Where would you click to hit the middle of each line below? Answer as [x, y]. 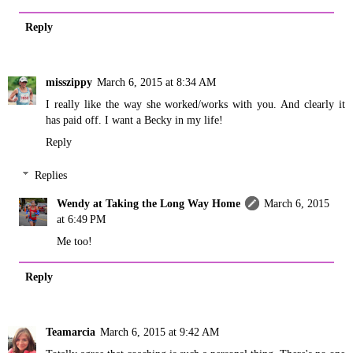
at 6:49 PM [82, 219]
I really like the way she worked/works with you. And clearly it [195, 104]
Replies [51, 175]
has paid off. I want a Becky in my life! [134, 120]
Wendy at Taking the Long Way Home [149, 203]
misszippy [69, 82]
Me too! [75, 241]
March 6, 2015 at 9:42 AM [160, 332]
